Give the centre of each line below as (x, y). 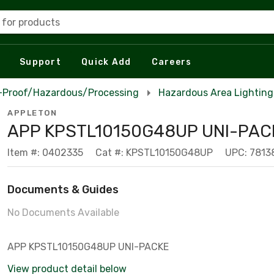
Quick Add (106, 62)
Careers (172, 62)
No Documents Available (63, 213)
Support (40, 62)
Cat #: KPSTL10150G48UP (154, 153)
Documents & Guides (63, 190)
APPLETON (32, 113)
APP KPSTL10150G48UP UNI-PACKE (88, 247)
